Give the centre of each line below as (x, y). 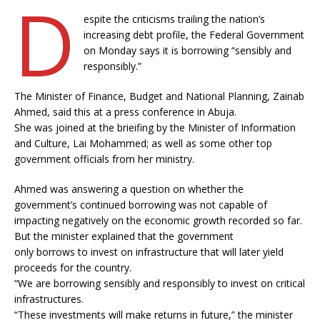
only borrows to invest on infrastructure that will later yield (149, 252)
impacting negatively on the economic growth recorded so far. (158, 220)
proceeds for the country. (73, 267)
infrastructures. (49, 299)
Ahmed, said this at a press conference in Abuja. (125, 112)
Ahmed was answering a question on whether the (129, 189)
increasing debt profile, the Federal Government (194, 35)
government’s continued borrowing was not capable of (141, 205)
